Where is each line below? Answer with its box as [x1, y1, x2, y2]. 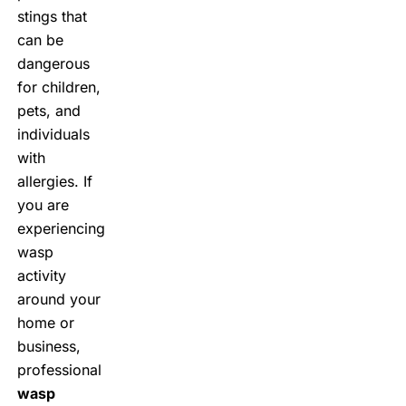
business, [16, 336, 81, 355]
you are [16, 195, 69, 214]
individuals [16, 124, 90, 143]
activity [16, 266, 66, 285]
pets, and [16, 101, 81, 120]
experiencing [16, 218, 105, 237]
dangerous [16, 53, 90, 72]
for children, [16, 77, 101, 96]
